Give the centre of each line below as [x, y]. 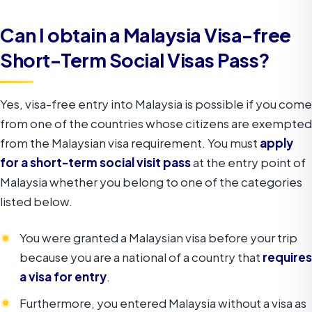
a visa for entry [63, 277]
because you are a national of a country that [140, 257]
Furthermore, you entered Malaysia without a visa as [163, 303]
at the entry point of [248, 163]
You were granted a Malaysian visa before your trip [158, 238]
